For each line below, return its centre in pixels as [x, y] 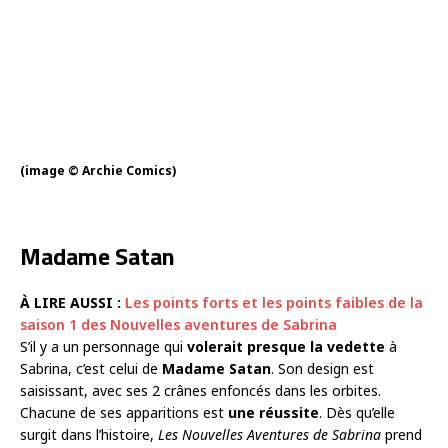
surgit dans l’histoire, [89, 435]
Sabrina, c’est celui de [91, 369]
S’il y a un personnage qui [103, 347]
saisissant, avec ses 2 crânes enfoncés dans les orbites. [200, 391]
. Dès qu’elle [357, 413]
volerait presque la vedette [286, 347]
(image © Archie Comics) [98, 171]
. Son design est [322, 369]
